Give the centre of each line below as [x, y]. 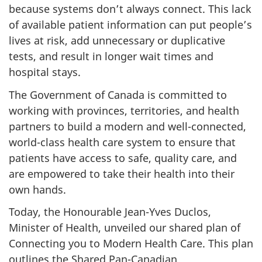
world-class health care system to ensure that [122, 142]
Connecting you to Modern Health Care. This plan [131, 244]
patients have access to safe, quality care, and [123, 158]
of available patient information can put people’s [130, 25]
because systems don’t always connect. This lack [130, 9]
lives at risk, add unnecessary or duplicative [117, 41]
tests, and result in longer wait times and [111, 56]
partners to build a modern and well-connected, [127, 126]
